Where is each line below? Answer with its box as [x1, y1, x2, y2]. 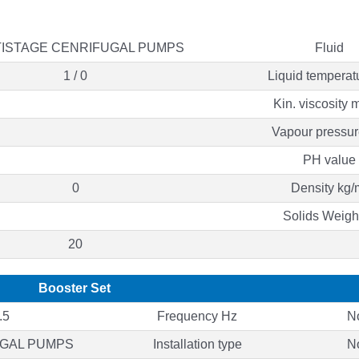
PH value [303, 152, 356, 167]
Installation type [152, 337, 242, 351]
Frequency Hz [157, 309, 237, 323]
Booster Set [38, 280, 111, 295]
